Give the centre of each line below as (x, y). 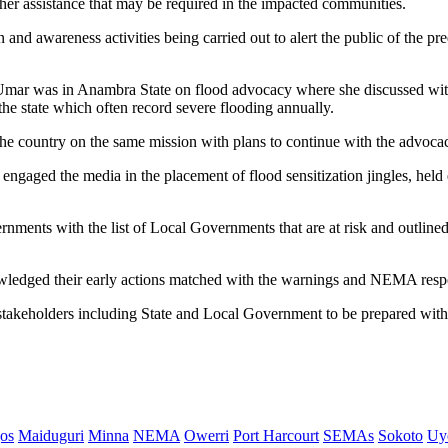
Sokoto (400, 436)
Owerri (206, 436)
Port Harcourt (276, 436)
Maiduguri (51, 436)
